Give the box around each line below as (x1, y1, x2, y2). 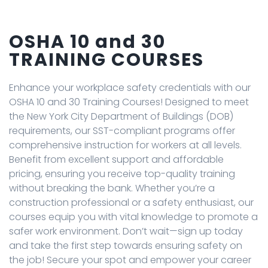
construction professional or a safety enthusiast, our (9, 195, 254, 209)
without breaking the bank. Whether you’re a (9, 181, 215, 195)
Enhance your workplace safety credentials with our (9, 80, 251, 95)
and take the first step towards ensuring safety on (9, 238, 242, 252)
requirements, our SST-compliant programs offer (9, 123, 235, 138)
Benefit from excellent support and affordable (9, 152, 224, 166)
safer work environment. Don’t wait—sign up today (9, 224, 243, 238)
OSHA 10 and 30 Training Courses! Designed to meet (9, 95, 249, 109)
